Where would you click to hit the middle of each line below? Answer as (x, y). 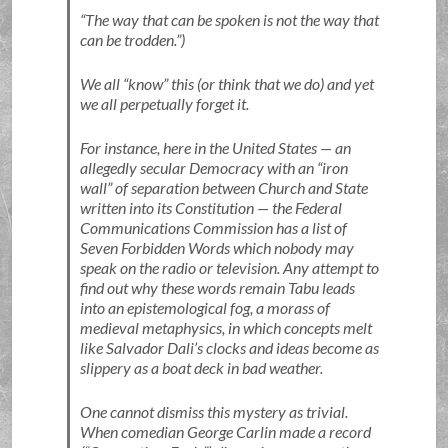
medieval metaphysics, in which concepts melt (225, 327)
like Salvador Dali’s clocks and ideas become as (229, 347)
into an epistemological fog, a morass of (204, 307)
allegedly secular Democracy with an (198, 167)
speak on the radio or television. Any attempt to (229, 267)
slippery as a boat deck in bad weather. (201, 367)
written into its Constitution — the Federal (210, 207)
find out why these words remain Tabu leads (217, 287)
